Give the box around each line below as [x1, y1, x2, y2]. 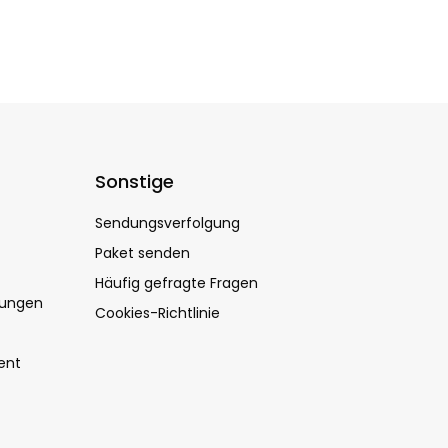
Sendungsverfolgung [94, 213, 240, 233]
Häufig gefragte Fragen [94, 273, 258, 293]
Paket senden [94, 243, 190, 263]
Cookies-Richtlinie [94, 303, 220, 323]
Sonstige [94, 169, 174, 194]
